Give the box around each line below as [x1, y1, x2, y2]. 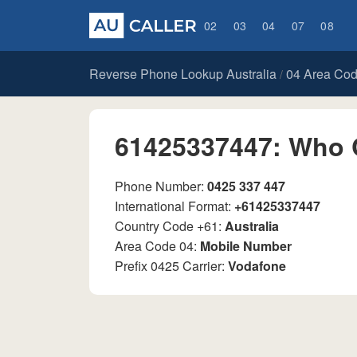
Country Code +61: [115, 217, 225, 235]
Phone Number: [115, 177, 207, 195]
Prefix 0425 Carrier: [115, 257, 228, 275]
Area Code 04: [115, 237, 200, 255]
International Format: [115, 197, 234, 215]
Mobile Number [200, 237, 292, 255]
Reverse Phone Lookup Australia [89, 65, 277, 83]
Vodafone [228, 257, 286, 275]
